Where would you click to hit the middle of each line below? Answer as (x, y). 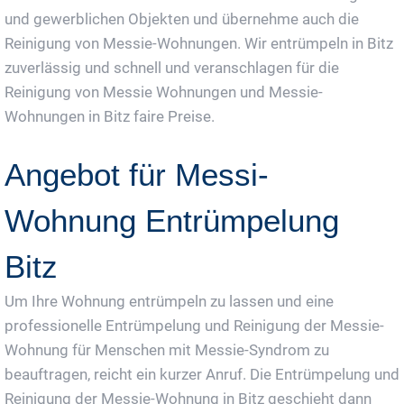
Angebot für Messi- (137, 175)
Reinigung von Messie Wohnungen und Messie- (164, 92)
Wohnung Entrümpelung (172, 221)
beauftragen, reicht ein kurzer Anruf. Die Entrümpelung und (202, 375)
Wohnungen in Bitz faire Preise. (110, 117)
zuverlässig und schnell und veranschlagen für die (172, 68)
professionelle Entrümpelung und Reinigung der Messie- (194, 326)
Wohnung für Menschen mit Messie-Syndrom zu (167, 350)
